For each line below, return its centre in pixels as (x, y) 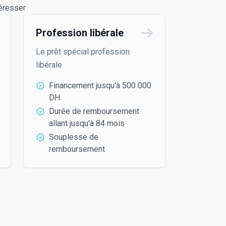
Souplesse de (74, 137)
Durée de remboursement (94, 111)
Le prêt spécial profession (83, 51)
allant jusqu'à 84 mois (87, 123)
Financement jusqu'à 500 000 (100, 85)
